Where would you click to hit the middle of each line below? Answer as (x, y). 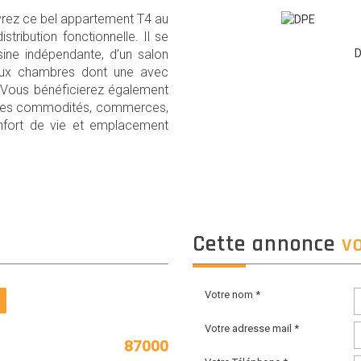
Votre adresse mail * (252, 328)
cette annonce (274, 244)
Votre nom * (232, 295)
